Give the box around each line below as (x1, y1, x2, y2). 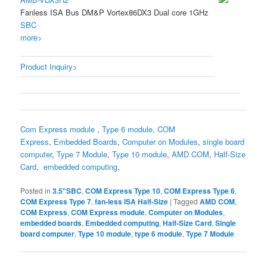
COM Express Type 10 (85, 185, 161, 197)
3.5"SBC (52, 185, 82, 197)
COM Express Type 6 (164, 185, 235, 197)
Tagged (173, 196, 198, 207)
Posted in (20, 185, 51, 196)
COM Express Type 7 (20, 196, 92, 207)
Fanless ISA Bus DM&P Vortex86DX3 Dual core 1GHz (20, 7, 209, 18)
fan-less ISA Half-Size (95, 196, 169, 207)
